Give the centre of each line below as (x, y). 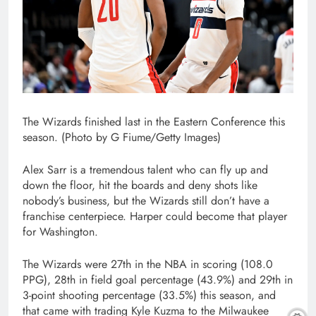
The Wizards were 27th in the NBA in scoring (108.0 (148, 264)
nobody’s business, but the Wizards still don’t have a (146, 200)
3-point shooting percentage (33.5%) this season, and (149, 295)
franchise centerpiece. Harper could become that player (155, 216)
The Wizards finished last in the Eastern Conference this (154, 121)
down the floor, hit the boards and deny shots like (140, 185)
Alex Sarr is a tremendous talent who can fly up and (145, 169)
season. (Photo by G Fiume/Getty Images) (122, 137)
